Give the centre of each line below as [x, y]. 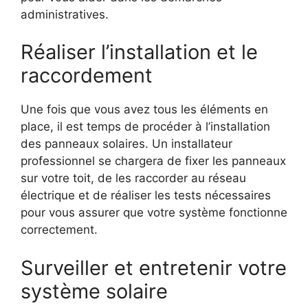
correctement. [59, 230]
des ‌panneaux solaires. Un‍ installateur [126, 144]
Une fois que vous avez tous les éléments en [144, 110]
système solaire [94, 291]
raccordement [87, 76]
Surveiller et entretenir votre [154, 267]
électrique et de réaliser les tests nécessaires [146, 196]
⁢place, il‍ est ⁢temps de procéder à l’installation [145, 127]
